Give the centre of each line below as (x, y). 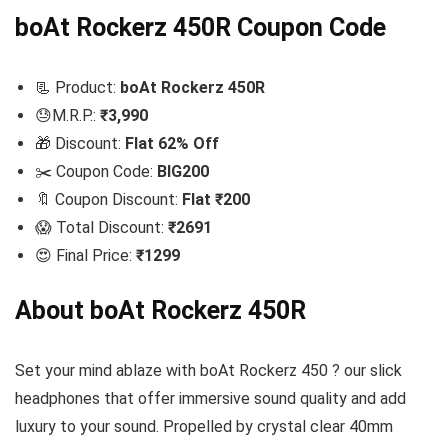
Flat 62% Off (172, 143)
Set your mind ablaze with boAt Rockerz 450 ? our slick (208, 370)
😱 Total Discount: (101, 227)
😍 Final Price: (85, 255)
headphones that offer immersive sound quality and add (210, 398)
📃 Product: (77, 87)
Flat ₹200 (216, 199)
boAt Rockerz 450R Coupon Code (200, 27)
